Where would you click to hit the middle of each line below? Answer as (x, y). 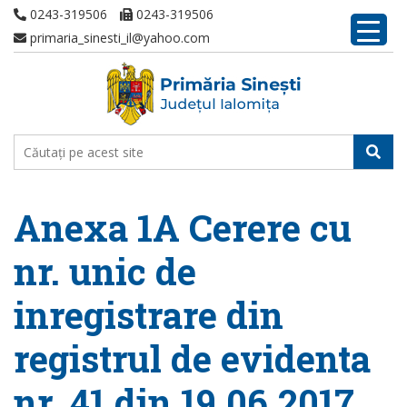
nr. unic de (105, 271)
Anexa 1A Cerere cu (183, 228)
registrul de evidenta (192, 358)
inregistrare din (149, 315)
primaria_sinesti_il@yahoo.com (118, 38)
